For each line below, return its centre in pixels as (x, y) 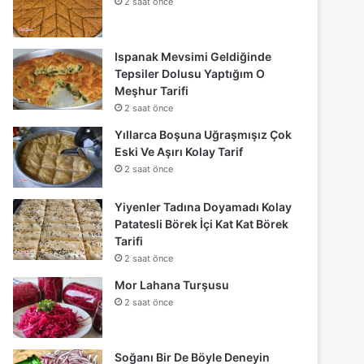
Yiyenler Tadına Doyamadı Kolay (204, 207)
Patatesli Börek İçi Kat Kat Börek (202, 224)
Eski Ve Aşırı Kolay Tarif (179, 152)
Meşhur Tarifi (152, 91)
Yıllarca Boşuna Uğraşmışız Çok (204, 135)
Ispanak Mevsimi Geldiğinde (193, 57)
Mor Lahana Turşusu (172, 285)
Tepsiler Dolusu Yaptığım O (190, 74)
